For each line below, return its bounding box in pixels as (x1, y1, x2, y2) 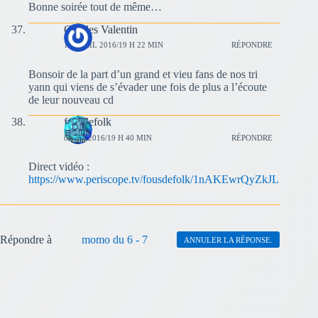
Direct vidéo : (28, 160, 89, 173)
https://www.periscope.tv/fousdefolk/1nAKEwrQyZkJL (28, 173, 279, 186)
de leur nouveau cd (28, 93, 114, 106)
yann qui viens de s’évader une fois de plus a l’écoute (28, 80, 267, 93)
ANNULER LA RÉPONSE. (184, 235, 273, 244)
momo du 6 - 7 (81, 234, 148, 246)
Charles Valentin (64, 23, 138, 35)
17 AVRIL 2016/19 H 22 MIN (64, 40, 163, 50)
